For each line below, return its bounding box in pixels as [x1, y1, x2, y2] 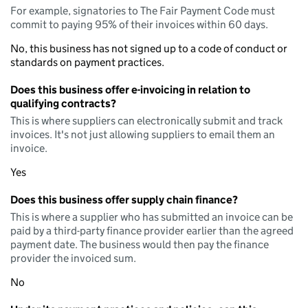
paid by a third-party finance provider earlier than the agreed [10, 224, 294, 237]
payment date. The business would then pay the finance [10, 238, 269, 251]
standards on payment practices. [10, 56, 164, 69]
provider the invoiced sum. [10, 252, 136, 265]
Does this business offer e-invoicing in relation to [10, 83, 250, 96]
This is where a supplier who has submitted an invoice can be [10, 210, 293, 223]
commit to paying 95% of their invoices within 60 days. [10, 18, 268, 31]
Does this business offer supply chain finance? [10, 193, 238, 206]
